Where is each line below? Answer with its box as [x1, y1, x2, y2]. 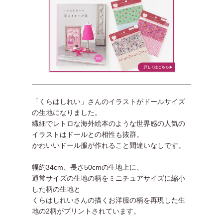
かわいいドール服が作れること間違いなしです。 [32, 141, 185, 150]
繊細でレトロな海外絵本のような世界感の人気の [32, 119, 185, 128]
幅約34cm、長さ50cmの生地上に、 [32, 163, 143, 172]
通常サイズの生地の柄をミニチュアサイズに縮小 [32, 174, 185, 183]
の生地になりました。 [32, 109, 102, 117]
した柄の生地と [32, 185, 81, 194]
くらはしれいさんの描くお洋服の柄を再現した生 [32, 196, 185, 205]
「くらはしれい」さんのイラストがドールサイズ [32, 98, 185, 106]
